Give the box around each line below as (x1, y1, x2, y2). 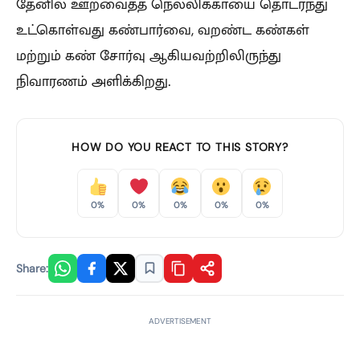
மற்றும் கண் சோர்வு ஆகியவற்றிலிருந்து (16, 45, 281, 65)
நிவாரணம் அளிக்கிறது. (16, 71, 171, 91)
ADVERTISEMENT (149, 315, 211, 326)
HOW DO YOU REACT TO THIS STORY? (72, 139, 288, 154)
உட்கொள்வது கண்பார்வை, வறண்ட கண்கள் (16, 19, 309, 39)
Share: (16, 260, 48, 276)
